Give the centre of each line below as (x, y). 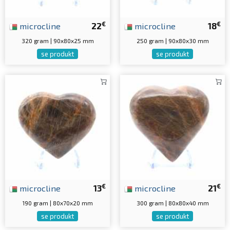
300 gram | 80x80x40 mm (172, 203)
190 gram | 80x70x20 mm (57, 203)
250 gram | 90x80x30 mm (172, 41)
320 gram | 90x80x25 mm (57, 41)
